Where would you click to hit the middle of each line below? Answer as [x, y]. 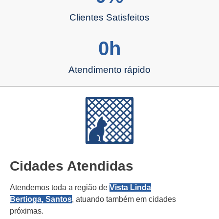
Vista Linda [130, 187]
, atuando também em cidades [124, 199]
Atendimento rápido [109, 69]
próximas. [27, 211]
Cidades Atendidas [72, 166]
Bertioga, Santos [41, 199]
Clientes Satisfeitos [109, 17]
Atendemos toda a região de [60, 187]
